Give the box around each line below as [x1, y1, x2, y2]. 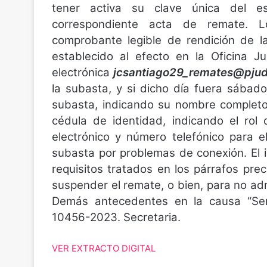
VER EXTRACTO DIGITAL [52, 243, 156, 254]
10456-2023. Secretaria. [52, 210, 181, 224]
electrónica [52, 66, 114, 79]
